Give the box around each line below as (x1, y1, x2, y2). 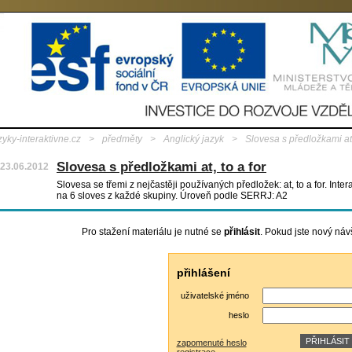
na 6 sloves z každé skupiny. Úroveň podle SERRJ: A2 (57, 190, 288, 201)
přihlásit (223, 226, 260, 237)
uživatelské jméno (180, 291, 249, 300)
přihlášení (176, 266, 230, 279)
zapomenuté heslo (176, 338, 247, 347)
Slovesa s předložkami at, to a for (57, 159, 266, 174)
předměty (102, 134, 142, 145)
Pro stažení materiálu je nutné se (81, 226, 224, 237)
